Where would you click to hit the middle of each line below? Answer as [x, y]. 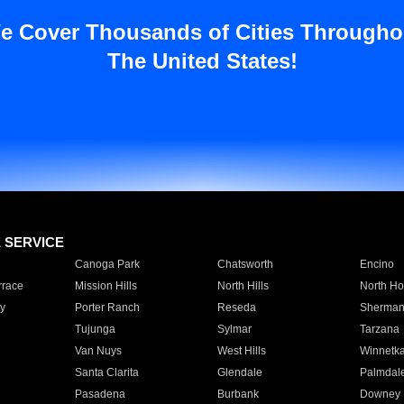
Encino [376, 264]
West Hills [241, 351]
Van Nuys [98, 351]
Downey [380, 394]
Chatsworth [245, 264]
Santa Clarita [106, 372]
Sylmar [234, 329]
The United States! [202, 61]
